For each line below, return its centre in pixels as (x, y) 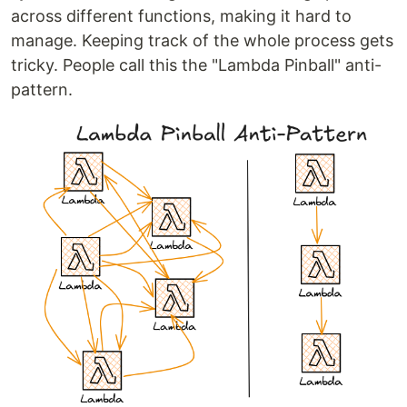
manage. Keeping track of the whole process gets (202, 40)
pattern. (42, 89)
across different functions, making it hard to (181, 15)
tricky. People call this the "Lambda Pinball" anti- (196, 65)
